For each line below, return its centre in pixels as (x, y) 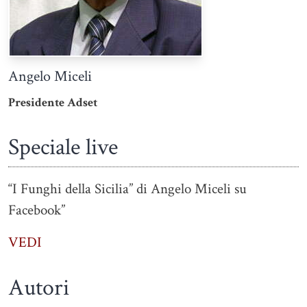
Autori (39, 287)
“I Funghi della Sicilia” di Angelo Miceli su (127, 188)
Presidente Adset (53, 102)
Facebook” (37, 210)
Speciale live (63, 147)
